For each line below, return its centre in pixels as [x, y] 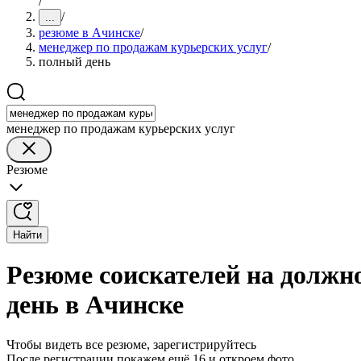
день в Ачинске [95, 305]
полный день [75, 62]
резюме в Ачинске [89, 33]
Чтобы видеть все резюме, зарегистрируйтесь [131, 344]
